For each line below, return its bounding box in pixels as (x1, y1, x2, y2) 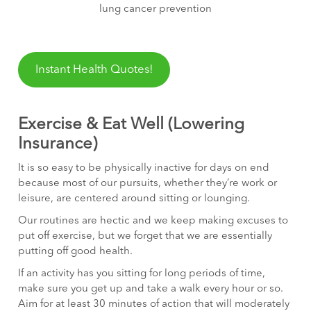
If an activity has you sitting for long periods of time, (18, 269, 266, 280)
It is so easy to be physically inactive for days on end (18, 163, 270, 174)
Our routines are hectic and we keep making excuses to (18, 216, 289, 227)
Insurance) (18, 136, 98, 153)
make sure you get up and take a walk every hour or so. (18, 284, 284, 295)
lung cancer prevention (99, 3, 212, 15)
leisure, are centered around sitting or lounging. (18, 194, 251, 205)
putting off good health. (18, 246, 133, 258)
